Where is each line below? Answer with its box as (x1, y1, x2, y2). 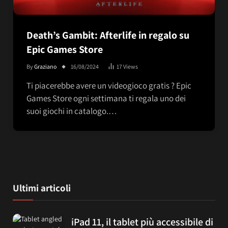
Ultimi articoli (13, 181, 71, 194)
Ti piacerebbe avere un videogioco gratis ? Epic (26, 79, 191, 91)
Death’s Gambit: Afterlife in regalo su (26, 28, 189, 42)
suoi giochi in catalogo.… (26, 105, 117, 117)
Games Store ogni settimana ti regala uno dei (26, 92, 186, 104)
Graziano (34, 62, 57, 70)
